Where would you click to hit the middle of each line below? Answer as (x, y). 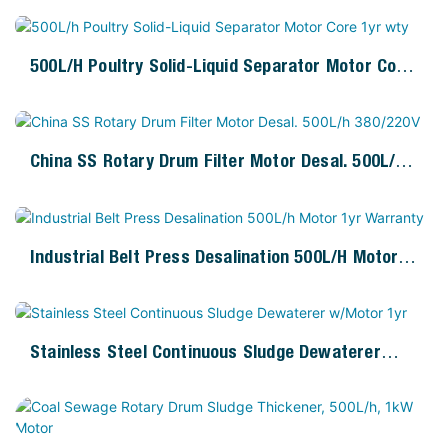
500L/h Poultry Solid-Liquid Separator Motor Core (221, 65)
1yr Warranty (81, 283)
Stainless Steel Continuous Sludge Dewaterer (205, 351)
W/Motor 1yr (78, 378)
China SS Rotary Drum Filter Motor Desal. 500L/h (218, 161)
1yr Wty (60, 92)
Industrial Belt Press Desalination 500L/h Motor (214, 256)
